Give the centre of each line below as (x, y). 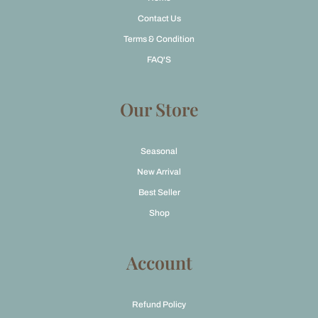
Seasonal (159, 151)
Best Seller (159, 192)
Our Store (159, 109)
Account (159, 262)
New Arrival (159, 172)
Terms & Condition (159, 39)
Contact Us (159, 18)
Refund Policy (159, 305)
